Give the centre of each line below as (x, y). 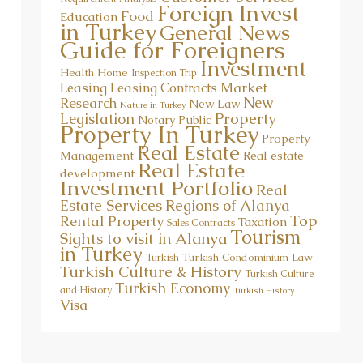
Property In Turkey (159, 120)
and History (86, 276)
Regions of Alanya (228, 191)
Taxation (263, 208)
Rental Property (112, 207)
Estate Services (111, 191)
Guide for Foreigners (173, 36)
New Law (214, 90)
